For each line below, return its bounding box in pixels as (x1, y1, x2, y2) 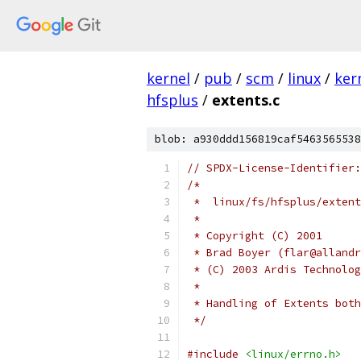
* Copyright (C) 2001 (187, 229, 322, 243)
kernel (147, 68, 190, 88)
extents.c (212, 90, 280, 110)
